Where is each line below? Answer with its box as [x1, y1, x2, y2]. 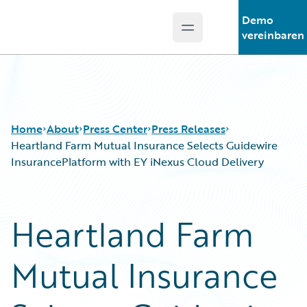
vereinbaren [241, 27, 304, 43]
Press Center [83, 121, 147, 137]
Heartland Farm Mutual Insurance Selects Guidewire [11, 137, 278, 153]
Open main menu [186, 26, 278, 43]
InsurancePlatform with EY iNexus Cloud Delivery [11, 153, 264, 170]
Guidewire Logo [27, 27, 106, 43]
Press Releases [151, 121, 225, 137]
